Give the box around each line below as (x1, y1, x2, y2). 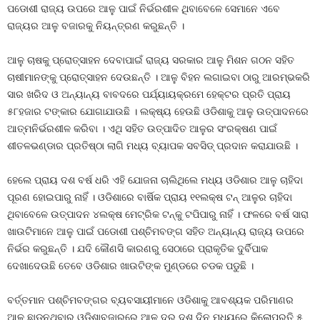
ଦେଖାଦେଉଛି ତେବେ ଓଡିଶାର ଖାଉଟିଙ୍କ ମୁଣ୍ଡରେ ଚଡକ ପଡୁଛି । (7, 260, 254, 271)
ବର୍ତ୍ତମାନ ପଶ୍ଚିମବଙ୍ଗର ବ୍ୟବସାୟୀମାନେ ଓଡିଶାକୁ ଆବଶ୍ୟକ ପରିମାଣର (7, 294, 294, 306)
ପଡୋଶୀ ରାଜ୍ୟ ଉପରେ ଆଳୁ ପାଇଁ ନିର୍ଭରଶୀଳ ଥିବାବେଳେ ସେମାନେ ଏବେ (7, 3, 280, 14)
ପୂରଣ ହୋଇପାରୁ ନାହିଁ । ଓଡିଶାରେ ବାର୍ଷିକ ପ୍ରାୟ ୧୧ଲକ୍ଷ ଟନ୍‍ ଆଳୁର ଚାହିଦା (7, 191, 292, 203)
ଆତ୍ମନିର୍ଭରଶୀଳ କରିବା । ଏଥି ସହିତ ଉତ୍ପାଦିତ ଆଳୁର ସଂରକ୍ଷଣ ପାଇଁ (7, 123, 277, 134)
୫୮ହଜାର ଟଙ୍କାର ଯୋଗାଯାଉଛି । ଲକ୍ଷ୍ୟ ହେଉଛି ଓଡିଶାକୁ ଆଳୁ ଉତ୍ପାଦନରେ (7, 106, 309, 117)
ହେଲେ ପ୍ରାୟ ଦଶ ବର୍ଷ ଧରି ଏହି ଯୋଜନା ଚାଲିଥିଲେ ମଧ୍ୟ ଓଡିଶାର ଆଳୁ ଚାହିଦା (7, 174, 303, 186)
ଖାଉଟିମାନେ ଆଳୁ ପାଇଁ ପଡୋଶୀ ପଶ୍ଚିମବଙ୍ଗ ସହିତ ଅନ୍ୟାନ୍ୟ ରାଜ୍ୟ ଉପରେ (7, 226, 304, 237)
